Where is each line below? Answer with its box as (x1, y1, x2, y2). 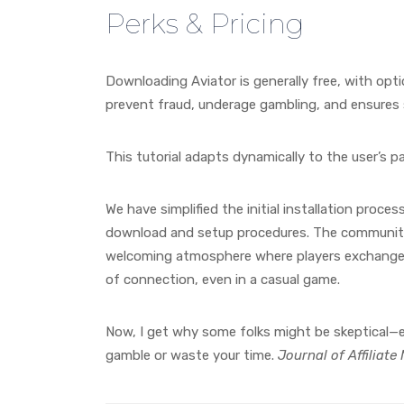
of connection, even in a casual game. (106, 271, 340, 288)
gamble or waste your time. (106, 346, 278, 363)
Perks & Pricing (106, 6, 304, 41)
